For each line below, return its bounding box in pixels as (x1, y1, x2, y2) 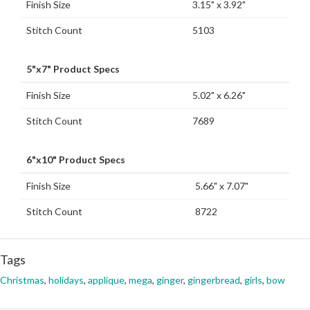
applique (88, 273, 125, 286)
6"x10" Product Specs (26, 153, 125, 165)
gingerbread (188, 273, 240, 286)
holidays (48, 273, 84, 286)
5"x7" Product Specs (26, 62, 120, 75)
